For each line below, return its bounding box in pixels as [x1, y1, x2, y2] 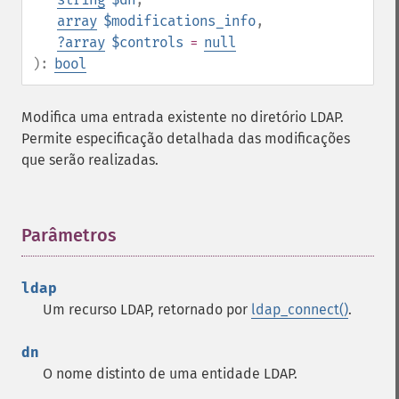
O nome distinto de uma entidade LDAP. [43, 365, 297, 382]
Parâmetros [21, 224, 117, 246]
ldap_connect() [251, 301, 348, 318]
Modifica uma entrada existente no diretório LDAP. [21, 109, 344, 126]
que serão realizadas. [21, 151, 159, 168]
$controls [111, 34, 183, 51]
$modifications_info [103, 12, 256, 29]
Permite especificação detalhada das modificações [21, 130, 350, 147]
